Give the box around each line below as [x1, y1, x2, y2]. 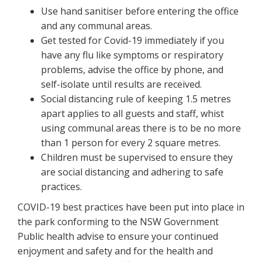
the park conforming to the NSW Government [18, 215, 219, 228]
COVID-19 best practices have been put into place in [18, 200, 244, 213]
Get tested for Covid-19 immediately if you [41, 33, 224, 47]
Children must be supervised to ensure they [41, 150, 233, 164]
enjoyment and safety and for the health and [18, 244, 213, 257]
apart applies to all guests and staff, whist [41, 106, 224, 120]
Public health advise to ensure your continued [18, 229, 218, 243]
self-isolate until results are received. [41, 77, 202, 91]
